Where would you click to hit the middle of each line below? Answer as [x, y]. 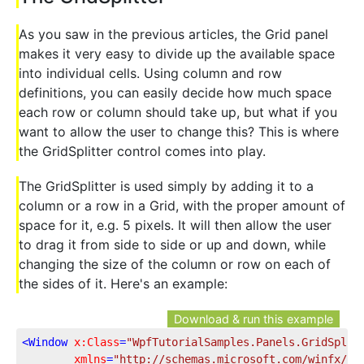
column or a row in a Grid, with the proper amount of [182, 205]
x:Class [97, 342]
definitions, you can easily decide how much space [175, 92]
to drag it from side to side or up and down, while [172, 244]
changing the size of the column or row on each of [175, 264]
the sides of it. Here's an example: [123, 283]
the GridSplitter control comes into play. [142, 151]
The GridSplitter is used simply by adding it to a [166, 186]
